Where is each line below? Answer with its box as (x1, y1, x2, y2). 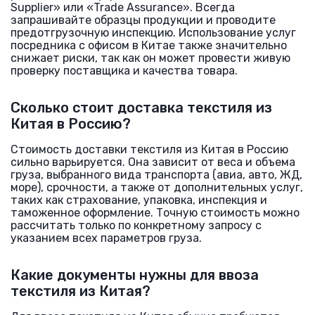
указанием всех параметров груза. (11, 231, 202, 245)
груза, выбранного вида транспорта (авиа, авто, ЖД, (11, 168, 302, 181)
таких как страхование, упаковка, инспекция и (11, 193, 267, 207)
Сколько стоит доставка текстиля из (11, 99, 272, 116)
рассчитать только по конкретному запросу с (11, 219, 262, 232)
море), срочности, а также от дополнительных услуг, (11, 181, 303, 194)
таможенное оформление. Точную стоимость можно (11, 206, 300, 219)
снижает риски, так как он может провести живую (11, 51, 290, 65)
